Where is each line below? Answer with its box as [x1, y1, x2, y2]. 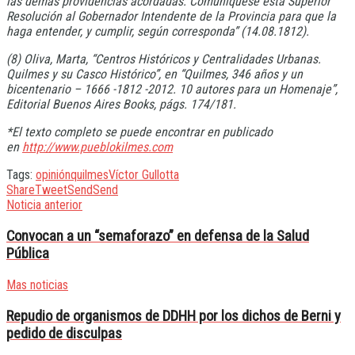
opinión [36, 167, 71, 183]
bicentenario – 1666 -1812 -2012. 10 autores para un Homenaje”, [6, 82, 338, 97]
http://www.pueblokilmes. [22, 139, 151, 155]
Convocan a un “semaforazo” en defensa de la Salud [6, 227, 309, 246]
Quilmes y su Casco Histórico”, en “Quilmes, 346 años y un [6, 67, 303, 82]
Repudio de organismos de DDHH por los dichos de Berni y [6, 307, 341, 325]
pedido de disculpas [6, 324, 122, 342]
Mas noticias [6, 277, 68, 292]
